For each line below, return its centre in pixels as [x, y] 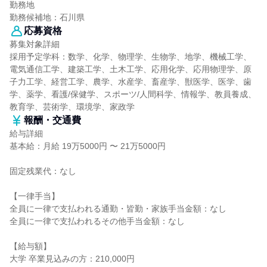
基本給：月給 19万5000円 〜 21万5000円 [88, 146]
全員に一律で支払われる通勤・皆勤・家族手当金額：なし [118, 209]
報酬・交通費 [52, 120]
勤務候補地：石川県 [47, 17]
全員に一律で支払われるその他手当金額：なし [97, 221]
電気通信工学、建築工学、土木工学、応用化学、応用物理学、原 [131, 69]
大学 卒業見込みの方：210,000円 [72, 259]
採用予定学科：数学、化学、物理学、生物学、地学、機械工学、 [131, 57]
